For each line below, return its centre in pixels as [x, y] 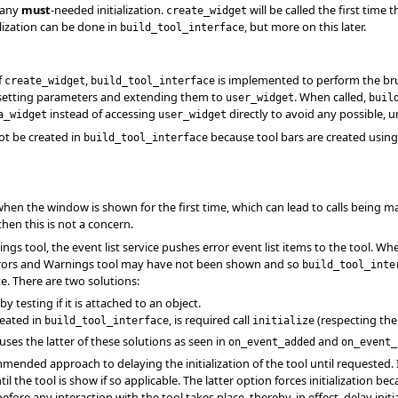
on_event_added [272, 342]
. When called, [331, 97]
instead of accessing [103, 114]
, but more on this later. [305, 26]
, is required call [211, 319]
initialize [284, 320]
